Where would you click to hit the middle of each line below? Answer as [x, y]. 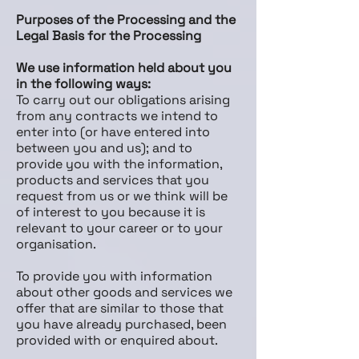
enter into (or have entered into [113, 132]
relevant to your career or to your [119, 228]
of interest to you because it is [111, 212]
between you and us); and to [104, 148]
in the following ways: [83, 84]
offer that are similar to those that [120, 308]
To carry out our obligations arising [123, 100]
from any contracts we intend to [117, 116]
